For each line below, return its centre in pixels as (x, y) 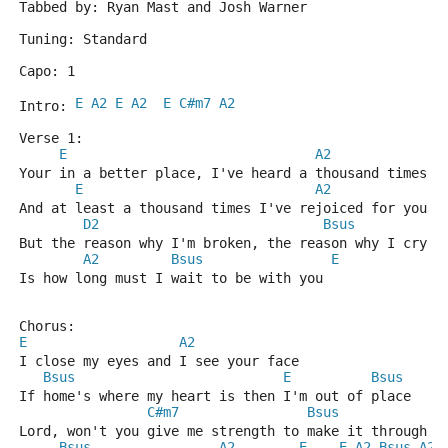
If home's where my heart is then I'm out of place (215, 396)
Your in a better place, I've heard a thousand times (223, 173)
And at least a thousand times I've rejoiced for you (223, 208)
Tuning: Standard (83, 39)
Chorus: (47, 326)
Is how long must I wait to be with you (171, 278)
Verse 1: (51, 138)
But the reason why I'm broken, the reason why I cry (223, 243)
